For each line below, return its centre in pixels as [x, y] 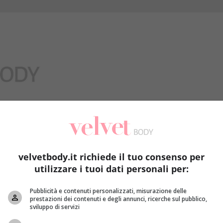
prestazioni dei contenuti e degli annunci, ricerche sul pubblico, [118, 199]
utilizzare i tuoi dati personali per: [111, 168]
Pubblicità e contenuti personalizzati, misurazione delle [108, 191]
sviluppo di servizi [55, 207]
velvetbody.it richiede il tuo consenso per [111, 157]
